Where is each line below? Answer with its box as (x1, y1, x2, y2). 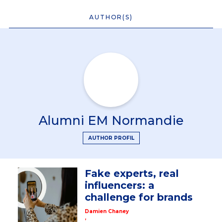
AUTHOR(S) (89, 13, 133, 21)
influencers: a (84, 179, 155, 192)
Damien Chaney (84, 208, 129, 215)
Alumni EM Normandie (38, 112, 184, 128)
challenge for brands (84, 191, 193, 204)
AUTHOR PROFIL (88, 134, 134, 141)
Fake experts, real (84, 167, 179, 180)
